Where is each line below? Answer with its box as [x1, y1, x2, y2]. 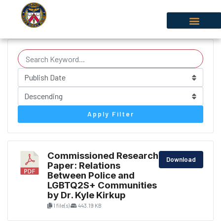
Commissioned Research [47, 150, 158, 161]
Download [166, 155, 196, 163]
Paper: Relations [47, 160, 120, 171]
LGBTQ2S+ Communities [47, 180, 157, 191]
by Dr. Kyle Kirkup [47, 189, 126, 201]
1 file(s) [52, 202, 71, 209]
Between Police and [47, 170, 135, 181]
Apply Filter [87, 110, 134, 118]
